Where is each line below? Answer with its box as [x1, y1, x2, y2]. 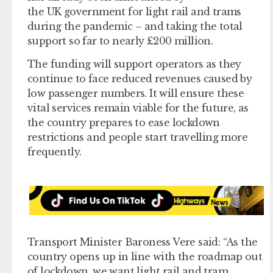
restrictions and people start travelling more [27, 130, 247, 143]
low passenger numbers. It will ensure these [27, 87, 244, 99]
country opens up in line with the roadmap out [27, 250, 262, 263]
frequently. [27, 145, 82, 158]
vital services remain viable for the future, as [27, 101, 249, 114]
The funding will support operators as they [27, 57, 241, 70]
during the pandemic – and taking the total [27, 19, 243, 32]
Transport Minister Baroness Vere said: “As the [27, 236, 258, 249]
